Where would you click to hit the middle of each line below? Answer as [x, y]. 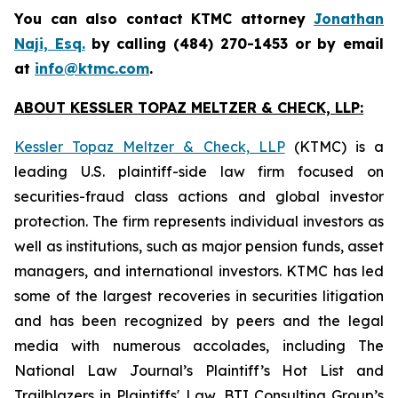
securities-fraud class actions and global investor [199, 196]
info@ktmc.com [92, 68]
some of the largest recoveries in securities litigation [199, 296]
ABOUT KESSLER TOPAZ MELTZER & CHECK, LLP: [189, 107]
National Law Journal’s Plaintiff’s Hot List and [199, 370]
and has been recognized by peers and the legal [199, 321]
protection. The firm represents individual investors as [199, 221]
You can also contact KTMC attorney [164, 19]
